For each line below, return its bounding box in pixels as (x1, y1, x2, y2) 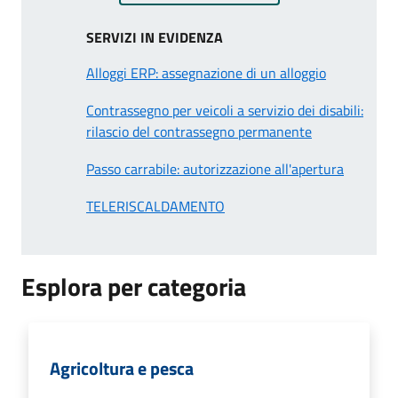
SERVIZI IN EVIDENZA (86, 26, 223, 48)
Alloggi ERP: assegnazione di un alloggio (86, 61, 326, 84)
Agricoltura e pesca (50, 354, 194, 382)
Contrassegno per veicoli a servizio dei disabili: (86, 99, 363, 121)
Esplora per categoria (21, 267, 246, 306)
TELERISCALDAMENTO (86, 195, 225, 217)
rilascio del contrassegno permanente (86, 120, 312, 142)
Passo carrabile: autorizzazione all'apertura (86, 157, 344, 179)
